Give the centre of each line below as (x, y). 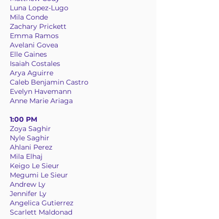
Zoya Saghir (30, 129)
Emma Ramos (34, 36)
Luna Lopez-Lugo (39, 8)
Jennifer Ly (28, 194)
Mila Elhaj (26, 156)
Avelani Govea (34, 45)
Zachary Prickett (38, 26)
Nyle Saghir (30, 138)
